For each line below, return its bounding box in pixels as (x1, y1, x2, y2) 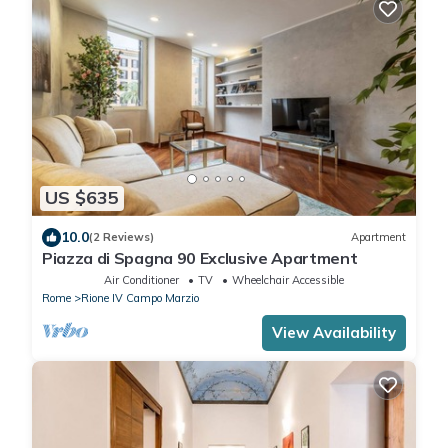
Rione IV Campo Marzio (81, 290, 199, 305)
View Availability (272, 322, 396, 342)
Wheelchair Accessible (232, 272, 344, 287)
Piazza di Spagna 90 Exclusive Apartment (42, 247, 358, 268)
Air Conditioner (104, 272, 179, 287)
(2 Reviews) (89, 230, 154, 245)
